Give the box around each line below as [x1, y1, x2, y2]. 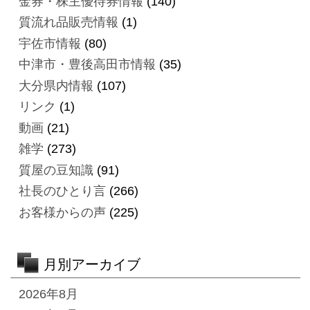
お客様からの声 [18, 205, 106, 219]
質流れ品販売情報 [18, 15, 118, 30]
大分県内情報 [18, 78, 93, 93]
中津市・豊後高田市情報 [18, 57, 156, 72]
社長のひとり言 [18, 184, 106, 199]
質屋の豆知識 [18, 163, 93, 177]
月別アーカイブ [43, 256, 140, 272]
